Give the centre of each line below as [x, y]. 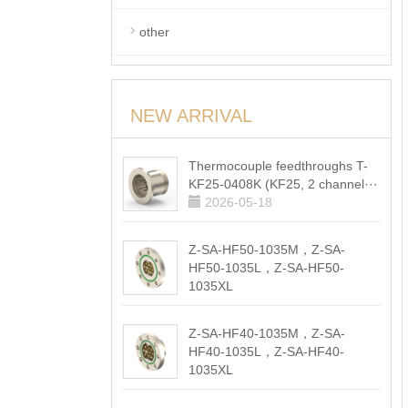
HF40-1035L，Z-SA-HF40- [266, 352]
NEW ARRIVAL [191, 116]
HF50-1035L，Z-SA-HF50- [266, 268]
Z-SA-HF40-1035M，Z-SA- [266, 333]
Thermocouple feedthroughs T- [278, 166]
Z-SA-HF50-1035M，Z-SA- [266, 250]
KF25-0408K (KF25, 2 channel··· [283, 184]
